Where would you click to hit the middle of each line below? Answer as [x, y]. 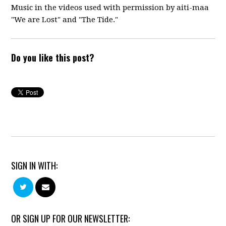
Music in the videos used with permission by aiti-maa [110, 8]
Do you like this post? [53, 58]
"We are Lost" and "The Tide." [65, 20]
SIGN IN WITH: [35, 166]
